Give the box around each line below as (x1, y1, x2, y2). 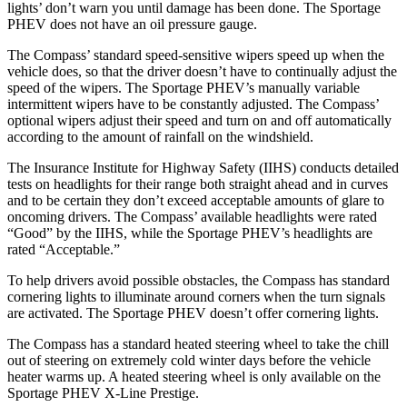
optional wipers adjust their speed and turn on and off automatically (7, 113, 392, 129)
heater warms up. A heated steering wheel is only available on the (7, 369, 381, 385)
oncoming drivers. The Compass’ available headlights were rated (7, 209, 377, 225)
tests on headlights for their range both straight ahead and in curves (7, 176, 388, 193)
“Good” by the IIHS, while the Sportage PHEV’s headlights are (7, 225, 372, 242)
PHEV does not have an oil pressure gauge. (7, 16, 257, 33)
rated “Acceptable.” (7, 242, 120, 258)
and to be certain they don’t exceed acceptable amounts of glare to (7, 193, 384, 209)
